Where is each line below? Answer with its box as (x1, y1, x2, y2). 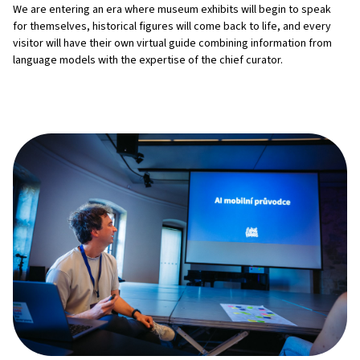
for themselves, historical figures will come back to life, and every (13, 18, 331, 35)
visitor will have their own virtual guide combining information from (13, 35, 332, 51)
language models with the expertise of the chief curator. (13, 51, 283, 68)
